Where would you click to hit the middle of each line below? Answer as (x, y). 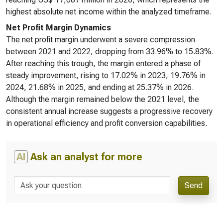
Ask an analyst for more (85, 157)
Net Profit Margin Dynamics (58, 28)
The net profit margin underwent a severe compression (101, 40)
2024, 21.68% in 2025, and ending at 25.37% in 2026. (100, 87)
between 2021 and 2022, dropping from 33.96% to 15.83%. (110, 52)
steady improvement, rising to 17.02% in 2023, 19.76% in (106, 75)
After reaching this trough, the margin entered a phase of (103, 63)
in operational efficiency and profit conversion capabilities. (107, 123)
